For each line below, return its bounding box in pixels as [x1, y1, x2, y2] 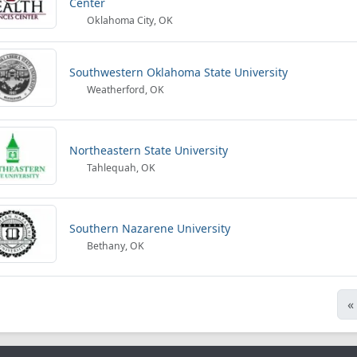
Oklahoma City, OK [84, 14, 174, 27]
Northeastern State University [69, 143, 228, 158]
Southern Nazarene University [69, 221, 230, 236]
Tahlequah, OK [84, 161, 156, 175]
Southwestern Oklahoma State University [69, 65, 288, 80]
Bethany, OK [84, 239, 145, 253]
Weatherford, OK [84, 83, 165, 96]
